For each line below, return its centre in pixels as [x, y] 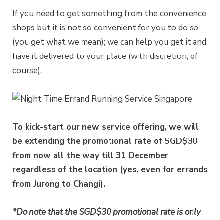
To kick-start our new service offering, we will [106, 127]
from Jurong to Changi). [59, 184]
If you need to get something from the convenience [109, 13]
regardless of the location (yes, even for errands [110, 170]
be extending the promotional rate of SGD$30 [105, 141]
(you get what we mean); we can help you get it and [109, 42]
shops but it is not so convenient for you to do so [105, 27]
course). [27, 70]
